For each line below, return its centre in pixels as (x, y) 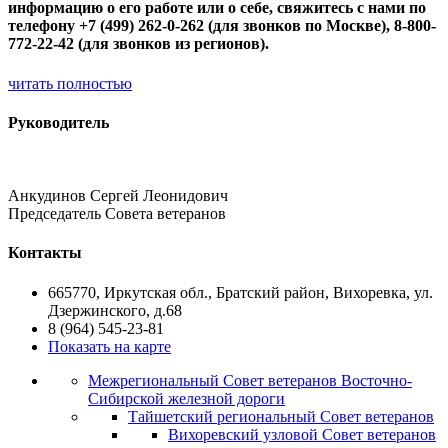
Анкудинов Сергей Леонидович (118, 196)
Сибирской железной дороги (186, 398)
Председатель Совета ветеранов (117, 214)
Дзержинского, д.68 (115, 310)
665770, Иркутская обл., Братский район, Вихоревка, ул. (240, 292)
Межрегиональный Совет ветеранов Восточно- (250, 380)
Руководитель (58, 122)
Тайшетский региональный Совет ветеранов (281, 416)
